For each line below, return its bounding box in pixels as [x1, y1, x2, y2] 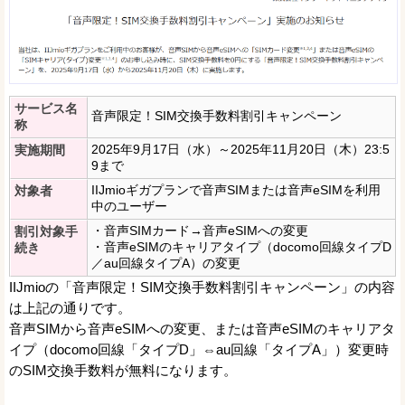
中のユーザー [91, 198, 167, 213]
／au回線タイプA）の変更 [91, 255, 240, 270]
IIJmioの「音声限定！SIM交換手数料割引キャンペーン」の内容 [9, 278, 395, 295]
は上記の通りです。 [9, 299, 131, 316]
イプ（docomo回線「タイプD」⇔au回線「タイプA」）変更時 [9, 341, 389, 357]
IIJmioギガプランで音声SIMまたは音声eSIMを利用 [91, 182, 381, 197]
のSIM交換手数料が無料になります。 [9, 362, 237, 378]
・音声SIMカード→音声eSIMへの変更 [91, 222, 308, 238]
